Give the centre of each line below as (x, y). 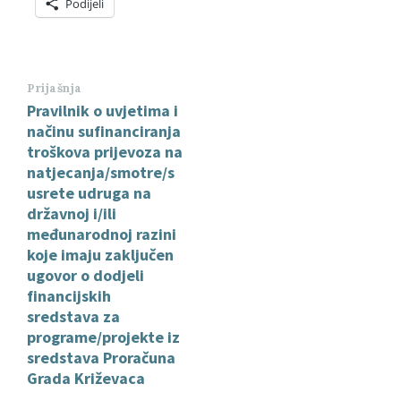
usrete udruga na (89, 193)
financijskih (69, 296)
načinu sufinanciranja (104, 132)
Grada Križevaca (86, 379)
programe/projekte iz (103, 337)
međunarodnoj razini (102, 235)
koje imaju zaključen (100, 255)
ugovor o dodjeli (85, 276)
